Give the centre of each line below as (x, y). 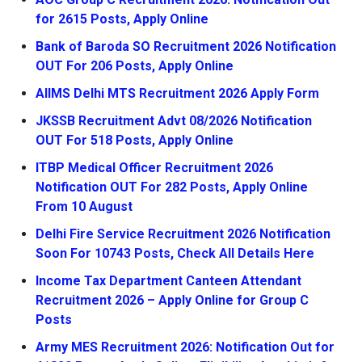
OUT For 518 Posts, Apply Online (135, 140)
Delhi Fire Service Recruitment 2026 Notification (183, 234)
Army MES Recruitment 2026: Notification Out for (185, 347)
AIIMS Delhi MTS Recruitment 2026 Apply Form (177, 93)
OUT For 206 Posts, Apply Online (135, 66)
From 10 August (84, 206)
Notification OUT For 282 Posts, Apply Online (172, 187)
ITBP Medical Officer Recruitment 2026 (154, 168)
